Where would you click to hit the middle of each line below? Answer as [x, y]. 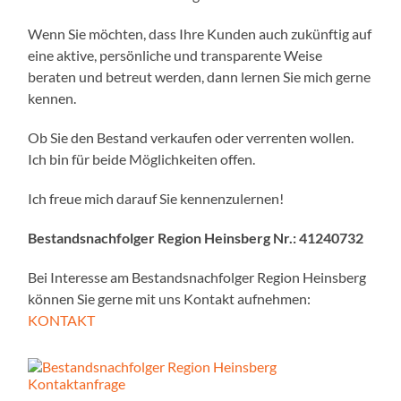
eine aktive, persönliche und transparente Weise [175, 55]
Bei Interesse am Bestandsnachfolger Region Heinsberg [197, 277]
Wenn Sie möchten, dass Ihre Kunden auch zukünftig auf [200, 34]
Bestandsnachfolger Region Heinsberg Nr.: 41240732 [196, 238]
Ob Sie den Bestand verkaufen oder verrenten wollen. [191, 138]
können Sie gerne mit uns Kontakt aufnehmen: [170, 299]
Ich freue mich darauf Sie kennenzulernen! [156, 199]
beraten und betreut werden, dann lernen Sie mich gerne [200, 77]
